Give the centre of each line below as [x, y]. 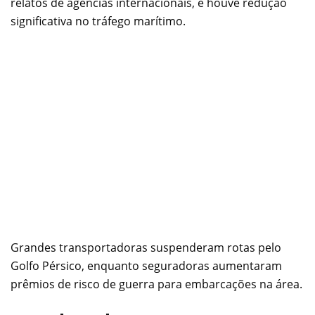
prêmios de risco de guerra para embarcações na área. [156, 284]
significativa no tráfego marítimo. [98, 21]
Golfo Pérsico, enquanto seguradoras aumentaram [146, 265]
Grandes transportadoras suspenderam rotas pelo [146, 247]
